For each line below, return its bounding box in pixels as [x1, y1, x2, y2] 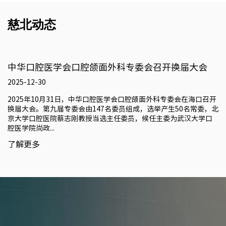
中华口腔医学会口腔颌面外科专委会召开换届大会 [8, 63, 207, 72]
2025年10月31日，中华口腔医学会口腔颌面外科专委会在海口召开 [8, 96, 216, 103]
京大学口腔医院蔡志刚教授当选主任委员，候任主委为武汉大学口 [8, 115, 212, 123]
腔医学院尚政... [8, 125, 54, 132]
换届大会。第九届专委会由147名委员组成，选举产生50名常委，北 [8, 105, 218, 113]
